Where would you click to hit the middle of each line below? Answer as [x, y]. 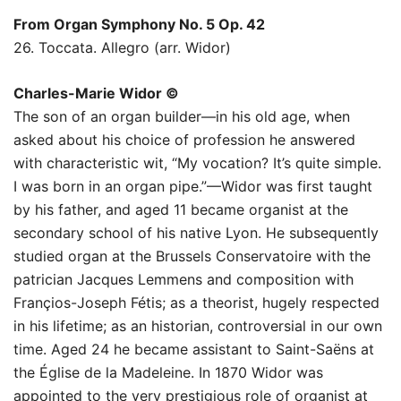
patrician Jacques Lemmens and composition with [183, 279]
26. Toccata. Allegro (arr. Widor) [122, 47]
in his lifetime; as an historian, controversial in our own [198, 325]
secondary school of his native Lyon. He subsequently [196, 232]
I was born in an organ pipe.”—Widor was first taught [193, 186]
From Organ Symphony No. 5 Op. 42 [139, 24]
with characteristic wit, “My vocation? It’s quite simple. [197, 162]
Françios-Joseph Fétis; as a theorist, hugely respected [196, 302]
